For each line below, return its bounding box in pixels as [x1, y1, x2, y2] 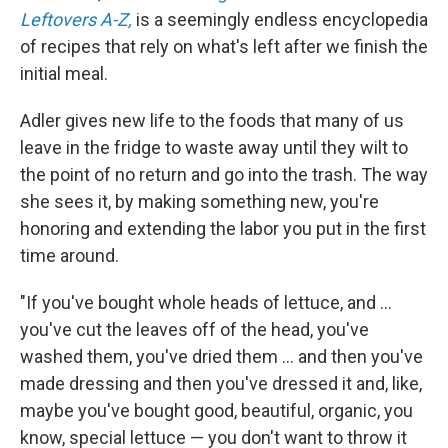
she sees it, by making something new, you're [20, 191, 379, 212]
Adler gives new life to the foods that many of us [20, 110, 404, 131]
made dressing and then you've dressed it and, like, [20, 373, 422, 394]
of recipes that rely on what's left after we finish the [20, 36, 428, 57]
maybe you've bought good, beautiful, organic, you [20, 400, 413, 421]
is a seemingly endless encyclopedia [136, 9, 428, 30]
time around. [20, 245, 119, 266]
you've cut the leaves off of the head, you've [20, 319, 369, 340]
